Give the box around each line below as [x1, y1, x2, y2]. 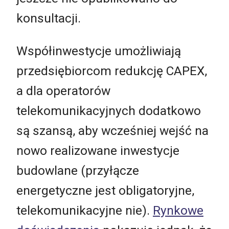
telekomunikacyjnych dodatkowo [16, 103, 201, 118]
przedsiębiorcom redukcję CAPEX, [16, 63, 207, 78]
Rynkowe [153, 202, 203, 218]
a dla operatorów [16, 83, 110, 98]
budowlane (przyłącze [16, 163, 139, 178]
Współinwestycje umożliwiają [16, 43, 181, 58]
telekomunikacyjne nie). [16, 202, 153, 218]
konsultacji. [16, 11, 81, 26]
